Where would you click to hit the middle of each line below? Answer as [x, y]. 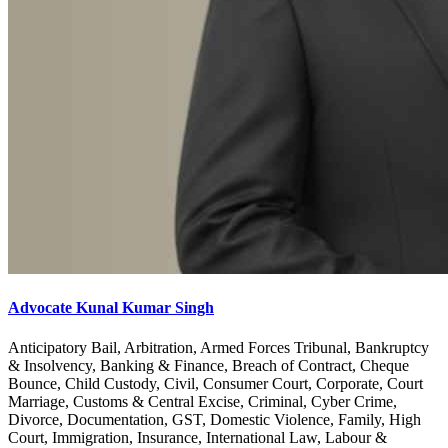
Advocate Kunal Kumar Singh [111, 308]
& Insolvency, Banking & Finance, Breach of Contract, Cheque [208, 365]
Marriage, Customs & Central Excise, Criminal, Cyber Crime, [202, 401]
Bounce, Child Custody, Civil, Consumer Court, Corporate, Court [215, 383]
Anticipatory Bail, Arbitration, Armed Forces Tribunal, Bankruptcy [218, 347]
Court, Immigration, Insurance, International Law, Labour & [197, 437]
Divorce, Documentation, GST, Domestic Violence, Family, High [214, 419]
